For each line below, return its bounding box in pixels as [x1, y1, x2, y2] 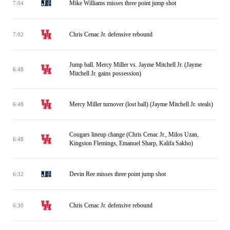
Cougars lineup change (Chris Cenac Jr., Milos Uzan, [69, 131, 199, 138]
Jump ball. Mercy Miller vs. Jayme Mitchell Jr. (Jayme [69, 61, 202, 68]
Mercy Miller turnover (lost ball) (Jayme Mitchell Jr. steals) [69, 100, 213, 108]
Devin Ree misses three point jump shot [69, 170, 166, 178]
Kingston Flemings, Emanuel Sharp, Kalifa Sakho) [69, 140, 193, 147]
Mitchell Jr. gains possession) [69, 70, 141, 77]
